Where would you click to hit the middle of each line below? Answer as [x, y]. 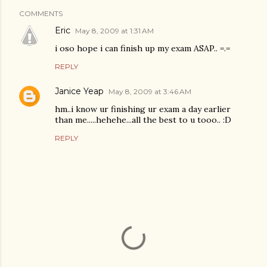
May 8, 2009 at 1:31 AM [114, 31]
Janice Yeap [79, 91]
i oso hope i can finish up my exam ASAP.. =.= [142, 48]
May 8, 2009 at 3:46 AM [150, 91]
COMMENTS [41, 13]
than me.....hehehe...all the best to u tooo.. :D [143, 120]
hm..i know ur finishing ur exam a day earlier [143, 109]
